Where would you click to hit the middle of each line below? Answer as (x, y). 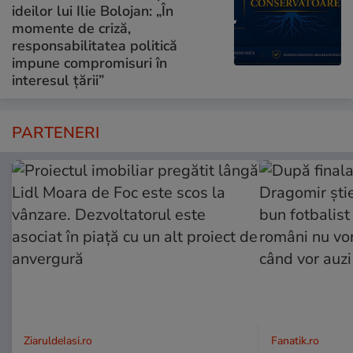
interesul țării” (58, 80)
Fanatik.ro (295, 340)
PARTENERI (56, 132)
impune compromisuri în (89, 63)
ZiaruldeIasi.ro (58, 340)
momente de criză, (71, 28)
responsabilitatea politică (95, 45)
